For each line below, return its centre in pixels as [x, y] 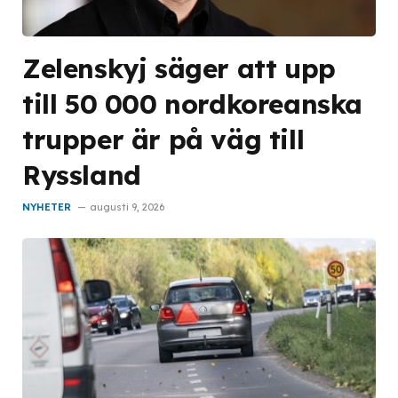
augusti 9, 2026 [127, 207]
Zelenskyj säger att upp [179, 68]
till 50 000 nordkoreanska [193, 104]
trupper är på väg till [163, 139]
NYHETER [47, 207]
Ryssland [82, 175]
